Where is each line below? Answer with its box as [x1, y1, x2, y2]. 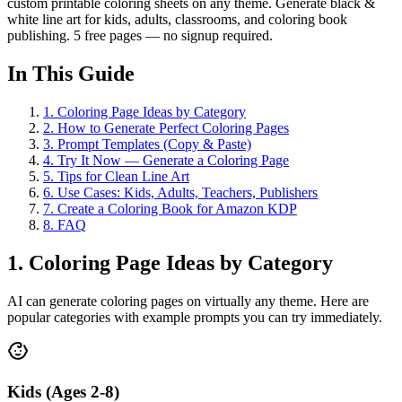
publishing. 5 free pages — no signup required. [7, 28, 273, 44]
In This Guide [7, 62, 135, 86]
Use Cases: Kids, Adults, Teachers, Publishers [57, 185, 318, 201]
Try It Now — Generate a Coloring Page [57, 153, 289, 169]
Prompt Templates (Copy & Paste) [57, 136, 251, 153]
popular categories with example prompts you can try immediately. [7, 309, 382, 325]
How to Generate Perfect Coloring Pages [57, 120, 289, 136]
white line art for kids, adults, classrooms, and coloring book [7, 12, 347, 28]
